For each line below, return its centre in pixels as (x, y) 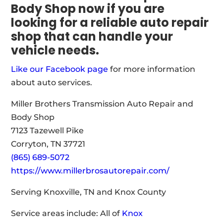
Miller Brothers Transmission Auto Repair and (102, 104)
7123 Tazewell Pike (48, 131)
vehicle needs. (55, 50)
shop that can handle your (92, 36)
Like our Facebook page (60, 69)
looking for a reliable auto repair (110, 23)
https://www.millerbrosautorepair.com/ (90, 171)
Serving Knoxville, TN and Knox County (89, 192)
